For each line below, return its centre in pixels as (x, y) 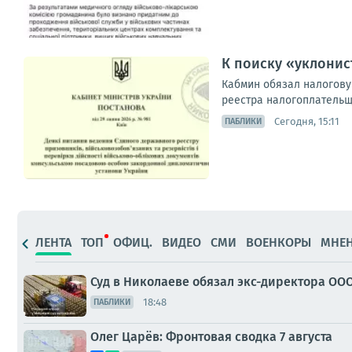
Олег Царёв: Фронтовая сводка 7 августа (211, 337)
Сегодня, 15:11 (307, 121)
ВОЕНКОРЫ (279, 242)
